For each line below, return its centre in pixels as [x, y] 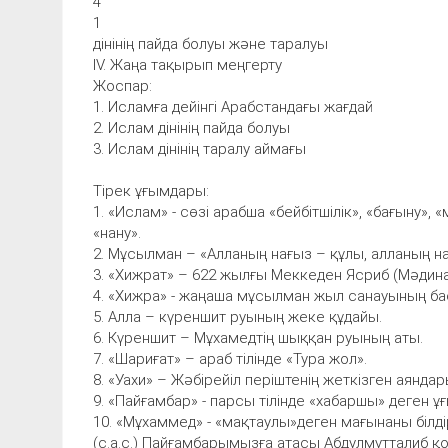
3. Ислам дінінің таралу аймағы [199, 148]
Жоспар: [122, 85]
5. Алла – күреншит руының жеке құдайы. [237, 316]
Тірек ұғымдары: [151, 190]
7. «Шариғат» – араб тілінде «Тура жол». [230, 358]
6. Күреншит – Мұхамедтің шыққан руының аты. [258, 337]
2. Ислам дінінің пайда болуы [191, 127]
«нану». [117, 232]
